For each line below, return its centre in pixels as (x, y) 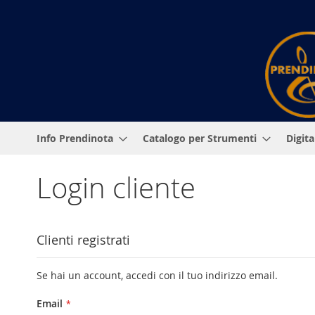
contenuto (60, 41)
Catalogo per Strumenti (200, 138)
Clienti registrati (83, 239)
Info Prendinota (75, 138)
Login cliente (116, 187)
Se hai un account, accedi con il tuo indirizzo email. (157, 275)
